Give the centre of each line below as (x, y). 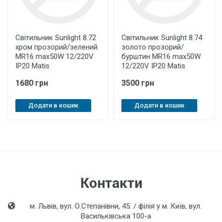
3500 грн (138, 83)
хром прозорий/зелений (56, 47)
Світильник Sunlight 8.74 (162, 38)
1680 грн (32, 83)
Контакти (111, 183)
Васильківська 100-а (116, 216)
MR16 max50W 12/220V (55, 56)
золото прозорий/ (153, 47)
